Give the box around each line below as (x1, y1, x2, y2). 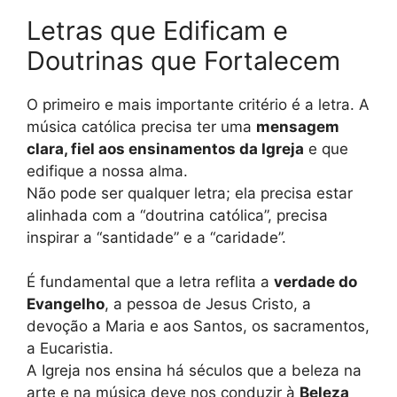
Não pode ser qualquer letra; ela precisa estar (27, 183, 353, 202)
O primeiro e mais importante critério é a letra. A (27, 95, 370, 113)
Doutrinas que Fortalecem (27, 44, 340, 76)
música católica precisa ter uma (27, 117, 256, 136)
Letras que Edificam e (27, 14, 288, 46)
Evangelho (27, 295, 105, 314)
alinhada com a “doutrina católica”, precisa (27, 206, 328, 224)
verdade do (274, 273, 357, 292)
